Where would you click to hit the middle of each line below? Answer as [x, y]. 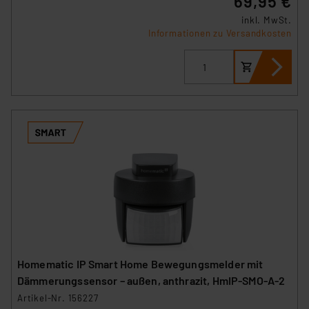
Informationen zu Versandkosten [220, 33]
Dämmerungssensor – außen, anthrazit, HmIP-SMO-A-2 [151, 281]
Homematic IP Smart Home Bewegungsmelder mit [140, 264]
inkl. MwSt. [267, 20]
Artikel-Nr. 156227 [58, 298]
